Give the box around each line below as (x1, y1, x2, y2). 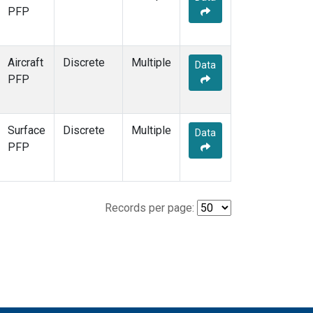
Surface (8, 124, 45, 138)
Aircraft (8, 56, 43, 70)
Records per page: (105, 201, 194, 215)
